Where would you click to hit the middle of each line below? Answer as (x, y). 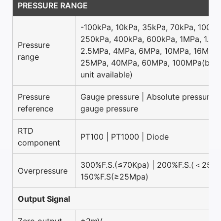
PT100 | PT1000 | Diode (125, 137)
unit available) (107, 75)
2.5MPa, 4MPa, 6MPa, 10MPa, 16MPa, (150, 51)
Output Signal (44, 199)
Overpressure (43, 171)
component (39, 143)
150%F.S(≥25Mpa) (114, 177)
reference (36, 109)
